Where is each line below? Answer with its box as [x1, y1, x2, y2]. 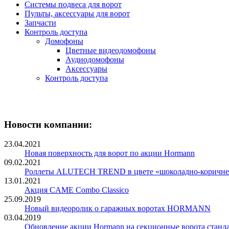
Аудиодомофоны [65, 55, 124, 64]
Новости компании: [4, 119, 92, 130]
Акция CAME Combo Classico [25, 186, 129, 195]
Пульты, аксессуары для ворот [25, 9, 130, 18]
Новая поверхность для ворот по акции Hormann [25, 149, 195, 158]
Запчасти [25, 18, 56, 27]
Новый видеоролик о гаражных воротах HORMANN [25, 204, 211, 213]
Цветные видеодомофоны [65, 46, 156, 55]
